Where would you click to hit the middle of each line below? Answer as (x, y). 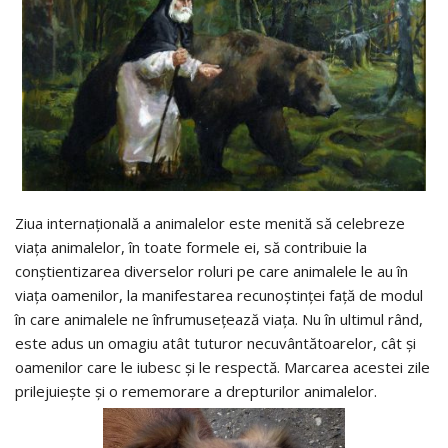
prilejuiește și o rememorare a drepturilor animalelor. (196, 391)
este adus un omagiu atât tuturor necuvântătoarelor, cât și (215, 343)
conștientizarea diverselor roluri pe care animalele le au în (211, 271)
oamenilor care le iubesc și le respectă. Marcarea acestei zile (222, 367)
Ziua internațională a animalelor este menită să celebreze (210, 223)
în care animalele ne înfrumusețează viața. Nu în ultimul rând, (219, 319)
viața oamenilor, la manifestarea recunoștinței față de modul (219, 295)
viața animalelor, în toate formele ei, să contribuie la (191, 247)
